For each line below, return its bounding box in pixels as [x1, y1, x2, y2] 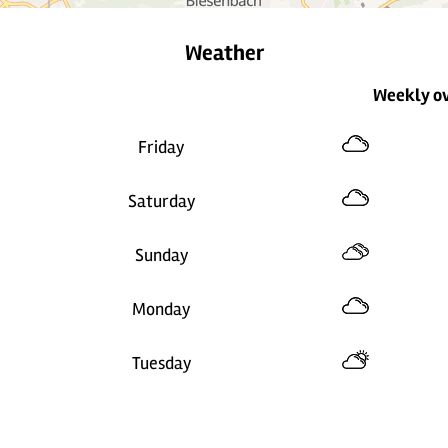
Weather [184, 39, 264, 66]
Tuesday [131, 351, 192, 374]
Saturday [127, 189, 196, 212]
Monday [132, 297, 192, 320]
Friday [138, 135, 186, 158]
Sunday [134, 243, 189, 266]
